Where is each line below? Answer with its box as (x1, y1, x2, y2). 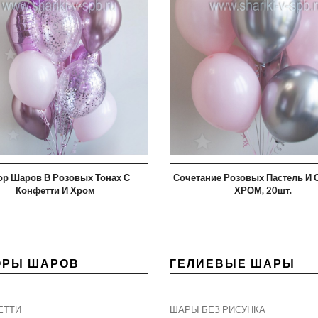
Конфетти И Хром (15, 185, 95, 197)
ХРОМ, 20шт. (234, 185, 292, 197)
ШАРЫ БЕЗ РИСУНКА (170, 304, 265, 316)
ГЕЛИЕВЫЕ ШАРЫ (170, 256, 295, 270)
